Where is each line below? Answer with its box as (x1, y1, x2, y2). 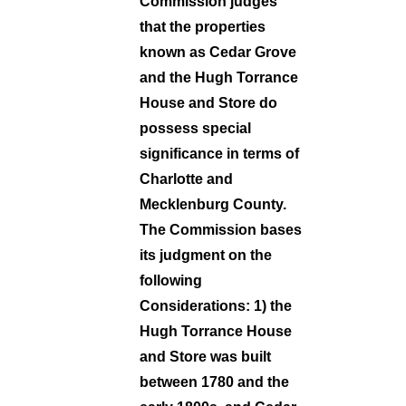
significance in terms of (140, 145, 299, 161)
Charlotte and (140, 170, 233, 187)
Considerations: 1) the (140, 297, 292, 314)
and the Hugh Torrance (140, 69, 298, 85)
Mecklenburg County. (140, 196, 286, 212)
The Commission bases (140, 221, 302, 237)
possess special (140, 120, 251, 136)
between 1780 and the (140, 373, 289, 390)
